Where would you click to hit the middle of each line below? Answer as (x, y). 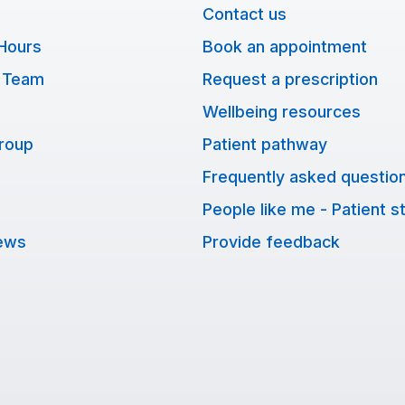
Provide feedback (271, 242)
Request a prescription (290, 79)
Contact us (245, 14)
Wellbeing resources (282, 112)
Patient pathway (265, 144)
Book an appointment (285, 47)
